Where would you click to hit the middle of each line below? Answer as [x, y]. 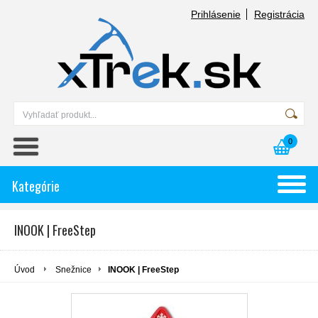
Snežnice [73, 270]
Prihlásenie [216, 14]
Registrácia [279, 14]
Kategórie [36, 186]
